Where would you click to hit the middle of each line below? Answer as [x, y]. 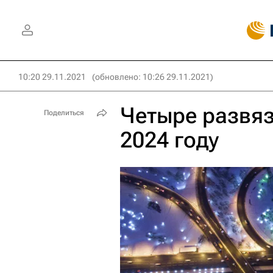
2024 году [169, 140]
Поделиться [64, 113]
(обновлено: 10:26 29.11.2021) [153, 77]
